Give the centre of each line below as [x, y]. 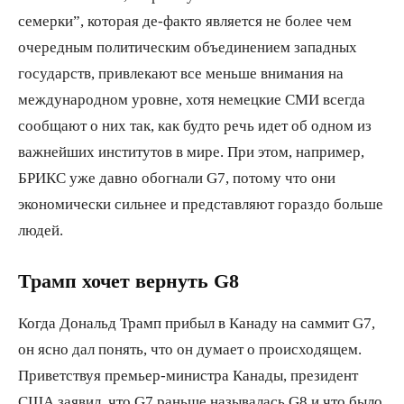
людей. [41, 229]
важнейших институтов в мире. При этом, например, [191, 151]
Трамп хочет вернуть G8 [129, 280]
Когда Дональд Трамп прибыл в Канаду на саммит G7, [197, 322]
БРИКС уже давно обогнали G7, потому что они [177, 177]
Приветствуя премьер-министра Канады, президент [188, 374]
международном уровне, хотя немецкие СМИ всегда [192, 98]
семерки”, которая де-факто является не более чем [185, 20]
